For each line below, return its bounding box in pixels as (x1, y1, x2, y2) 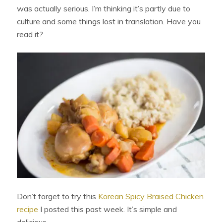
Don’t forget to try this (17, 191, 99, 201)
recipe (17, 204, 39, 214)
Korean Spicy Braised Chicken (98, 191, 204, 201)
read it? (17, 29, 44, 40)
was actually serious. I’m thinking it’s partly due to (17, 3, 191, 14)
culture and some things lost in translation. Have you (17, 16, 201, 27)
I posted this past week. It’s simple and (38, 204, 177, 214)
